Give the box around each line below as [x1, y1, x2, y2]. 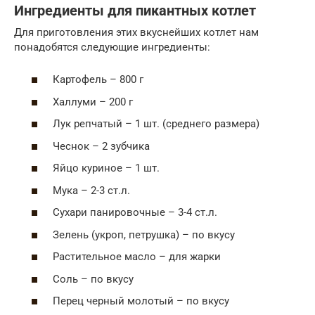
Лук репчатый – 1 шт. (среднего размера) [53, 117, 259, 131]
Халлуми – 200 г [53, 95, 133, 108]
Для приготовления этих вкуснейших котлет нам [14, 25, 259, 39]
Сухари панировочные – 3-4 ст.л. [53, 206, 217, 219]
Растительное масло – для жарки [53, 250, 221, 264]
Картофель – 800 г [53, 73, 143, 86]
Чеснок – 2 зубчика [53, 139, 150, 153]
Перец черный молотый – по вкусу [53, 295, 229, 308]
